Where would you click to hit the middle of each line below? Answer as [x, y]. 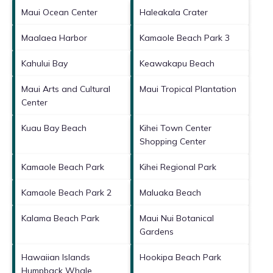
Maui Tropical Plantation [188, 89]
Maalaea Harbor [54, 37]
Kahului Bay [44, 63]
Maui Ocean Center [59, 12]
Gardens [157, 231]
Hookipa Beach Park [180, 257]
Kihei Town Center [175, 128]
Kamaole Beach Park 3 [185, 37]
